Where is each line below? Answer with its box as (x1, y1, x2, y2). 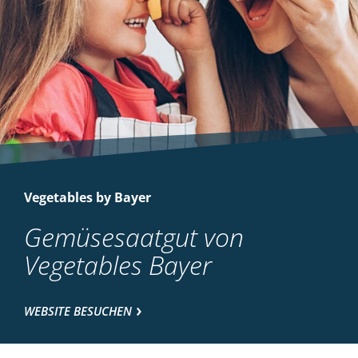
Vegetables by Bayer (24, 188, 151, 206)
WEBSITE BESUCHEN (24, 302, 132, 319)
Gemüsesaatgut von (24, 218, 244, 255)
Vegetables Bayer (24, 246, 212, 283)
